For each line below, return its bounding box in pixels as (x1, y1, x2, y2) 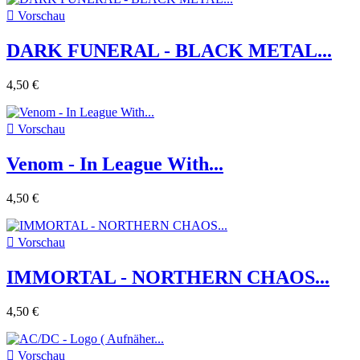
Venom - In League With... (6, 153, 223, 175)
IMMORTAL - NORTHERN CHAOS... (6, 266, 329, 288)
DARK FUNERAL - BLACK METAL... (6, 40, 332, 62)
